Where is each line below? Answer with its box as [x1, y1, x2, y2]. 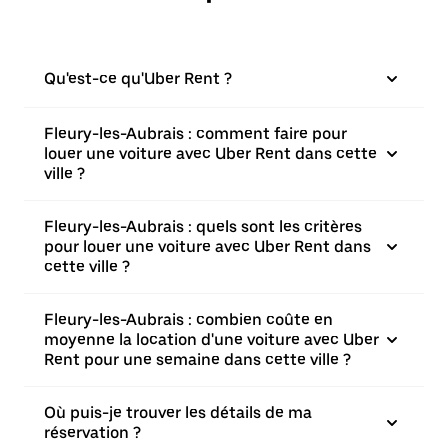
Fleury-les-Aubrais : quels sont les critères [44, 217, 362, 236]
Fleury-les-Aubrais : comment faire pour [44, 124, 347, 143]
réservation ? [44, 423, 141, 442]
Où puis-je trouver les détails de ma [44, 403, 312, 422]
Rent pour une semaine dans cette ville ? [44, 350, 351, 369]
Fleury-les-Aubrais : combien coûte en [44, 310, 333, 329]
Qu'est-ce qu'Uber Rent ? [44, 69, 232, 88]
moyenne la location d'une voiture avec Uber [44, 330, 379, 349]
